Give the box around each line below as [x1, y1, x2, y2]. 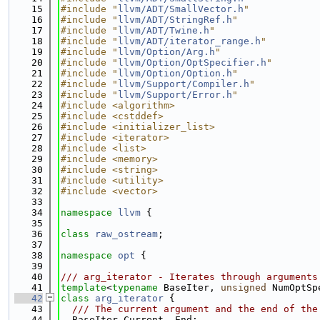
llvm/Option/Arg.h [118, 46, 215, 57]
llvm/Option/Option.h [118, 68, 232, 79]
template [61, 282, 106, 293]
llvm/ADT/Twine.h [118, 25, 209, 36]
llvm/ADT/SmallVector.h [118, 4, 244, 14]
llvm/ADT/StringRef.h [118, 14, 232, 25]
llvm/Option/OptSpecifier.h [118, 57, 266, 68]
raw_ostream [95, 229, 158, 239]
